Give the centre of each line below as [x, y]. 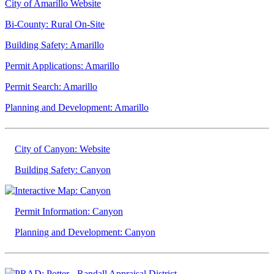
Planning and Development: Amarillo [77, 107]
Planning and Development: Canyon [85, 232]
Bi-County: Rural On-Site [55, 24]
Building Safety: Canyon [63, 169]
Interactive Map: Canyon [63, 190]
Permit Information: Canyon [69, 211]
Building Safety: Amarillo [54, 45]
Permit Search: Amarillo [51, 86]
